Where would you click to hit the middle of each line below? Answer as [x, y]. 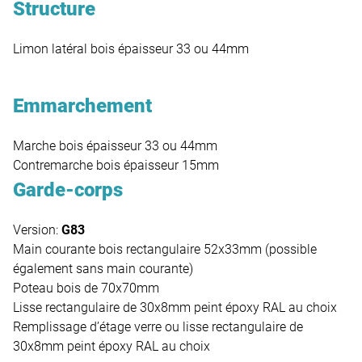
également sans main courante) [103, 269]
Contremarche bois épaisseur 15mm [116, 166]
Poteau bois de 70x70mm [86, 288]
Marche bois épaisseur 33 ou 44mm [115, 146]
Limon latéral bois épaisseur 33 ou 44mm [131, 49]
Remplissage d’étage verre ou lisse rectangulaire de [158, 327]
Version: [37, 230]
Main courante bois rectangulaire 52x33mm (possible [165, 250]
